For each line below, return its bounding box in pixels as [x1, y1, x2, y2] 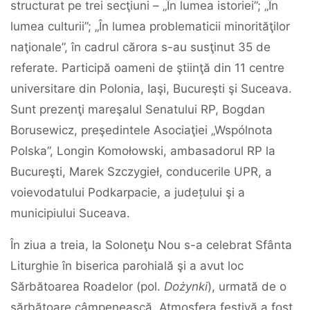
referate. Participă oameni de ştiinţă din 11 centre [10, 61, 284, 75]
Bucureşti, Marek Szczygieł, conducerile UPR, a [10, 165, 272, 179]
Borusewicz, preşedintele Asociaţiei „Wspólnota [10, 123, 273, 137]
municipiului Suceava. [10, 206, 130, 220]
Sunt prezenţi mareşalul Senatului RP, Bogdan [10, 102, 265, 116]
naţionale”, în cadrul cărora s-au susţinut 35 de [10, 40, 271, 54]
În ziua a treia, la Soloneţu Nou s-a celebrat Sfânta [10, 238, 292, 252]
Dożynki [164, 280, 208, 293]
